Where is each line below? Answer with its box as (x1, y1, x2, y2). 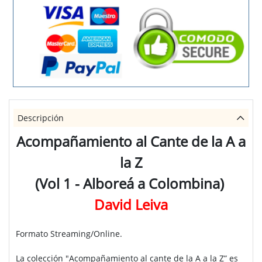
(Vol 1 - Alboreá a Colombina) (35, 174, 227, 194)
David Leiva (94, 195, 168, 215)
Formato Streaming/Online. (15, 228, 122, 240)
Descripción (18, 112, 64, 123)
